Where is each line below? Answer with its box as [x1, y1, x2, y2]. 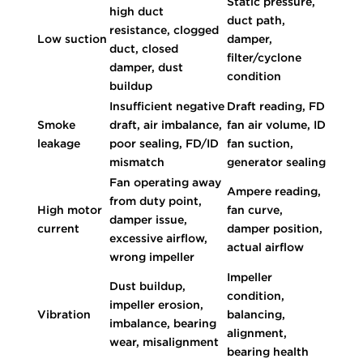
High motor [36, 203, 102, 216]
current [36, 221, 79, 235]
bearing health [226, 344, 309, 358]
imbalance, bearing [109, 316, 216, 330]
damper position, [226, 221, 322, 235]
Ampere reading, [226, 184, 321, 198]
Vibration [36, 307, 91, 321]
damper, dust [109, 60, 183, 74]
